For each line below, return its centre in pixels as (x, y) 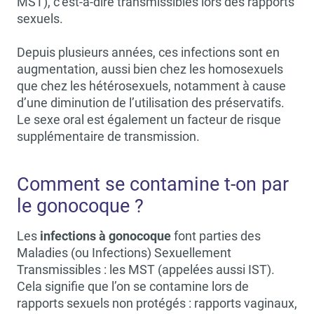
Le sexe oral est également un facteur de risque (149, 120)
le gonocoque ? (80, 206)
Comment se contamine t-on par (153, 184)
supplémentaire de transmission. (108, 136)
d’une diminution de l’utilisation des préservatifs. (151, 103)
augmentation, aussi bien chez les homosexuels (150, 69)
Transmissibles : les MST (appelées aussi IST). (146, 269)
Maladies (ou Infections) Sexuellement (124, 253)
